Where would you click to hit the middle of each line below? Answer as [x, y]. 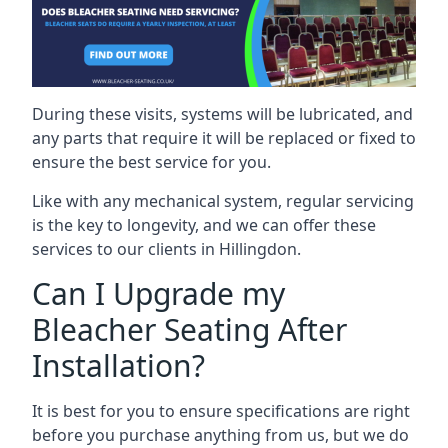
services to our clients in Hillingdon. [166, 248]
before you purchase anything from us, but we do [220, 434]
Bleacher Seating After [189, 329]
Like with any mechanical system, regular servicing [223, 200]
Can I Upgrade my [158, 293]
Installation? [118, 365]
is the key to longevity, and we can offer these [204, 224]
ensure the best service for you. [151, 161]
